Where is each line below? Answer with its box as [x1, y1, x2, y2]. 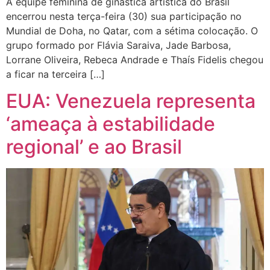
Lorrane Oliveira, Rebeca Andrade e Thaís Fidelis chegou [6, 53, 263, 66]
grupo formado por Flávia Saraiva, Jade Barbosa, [6, 39, 231, 51]
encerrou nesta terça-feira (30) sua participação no [6, 10, 242, 22]
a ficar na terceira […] [6, 67, 105, 80]
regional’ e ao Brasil [6, 135, 182, 159]
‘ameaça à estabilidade [6, 112, 215, 136]
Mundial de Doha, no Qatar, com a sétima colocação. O [6, 24, 258, 37]
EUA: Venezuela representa [6, 89, 256, 113]
